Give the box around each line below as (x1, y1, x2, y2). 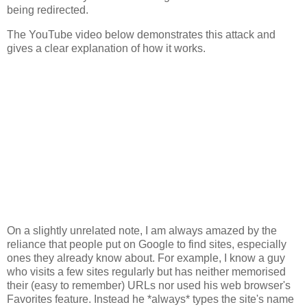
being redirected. (7, 3, 88, 16)
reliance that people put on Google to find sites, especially (7, 238, 286, 251)
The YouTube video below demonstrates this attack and (7, 28, 275, 40)
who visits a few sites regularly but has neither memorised (7, 266, 286, 278)
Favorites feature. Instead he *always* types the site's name (7, 293, 294, 306)
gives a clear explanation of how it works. (7, 42, 206, 54)
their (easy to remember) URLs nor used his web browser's (7, 280, 291, 292)
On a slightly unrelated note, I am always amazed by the (7, 225, 277, 237)
